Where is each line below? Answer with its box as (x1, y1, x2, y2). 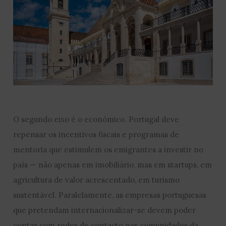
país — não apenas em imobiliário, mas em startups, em (13, 159, 212, 169)
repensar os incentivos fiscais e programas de (13, 129, 180, 139)
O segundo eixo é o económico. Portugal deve (13, 114, 180, 124)
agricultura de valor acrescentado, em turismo (13, 175, 180, 185)
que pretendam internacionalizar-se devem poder (13, 205, 196, 215)
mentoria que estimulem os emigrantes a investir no (13, 144, 204, 154)
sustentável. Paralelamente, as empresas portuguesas (13, 190, 207, 200)
